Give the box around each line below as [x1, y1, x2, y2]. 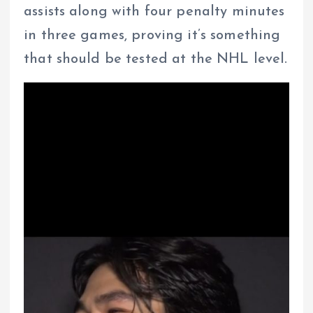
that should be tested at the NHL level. [24, 52, 288, 66]
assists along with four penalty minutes [24, 4, 285, 19]
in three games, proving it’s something [24, 28, 281, 43]
